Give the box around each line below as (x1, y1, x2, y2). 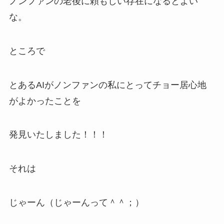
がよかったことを (8, 95, 81, 106)
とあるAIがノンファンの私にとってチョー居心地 (8, 79, 206, 90)
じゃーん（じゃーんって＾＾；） (8, 197, 144, 208)
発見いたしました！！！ (8, 129, 108, 140)
